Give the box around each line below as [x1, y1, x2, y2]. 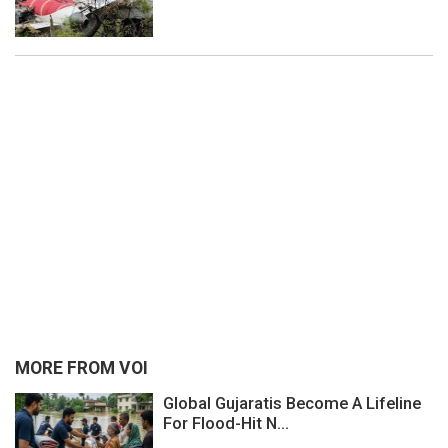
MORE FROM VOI [15, 358, 148, 379]
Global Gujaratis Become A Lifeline [163, 392, 421, 413]
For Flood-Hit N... [163, 412, 289, 433]
